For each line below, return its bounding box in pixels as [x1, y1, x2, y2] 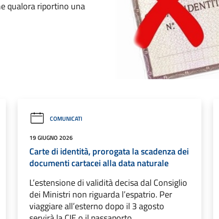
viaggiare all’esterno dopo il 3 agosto [29, 199, 164, 213]
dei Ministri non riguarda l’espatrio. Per [29, 188, 172, 201]
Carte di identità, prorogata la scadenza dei [29, 145, 189, 158]
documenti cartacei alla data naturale [29, 156, 169, 170]
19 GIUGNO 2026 [29, 133, 73, 142]
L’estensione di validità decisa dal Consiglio [29, 176, 187, 189]
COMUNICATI [50, 113, 82, 123]
